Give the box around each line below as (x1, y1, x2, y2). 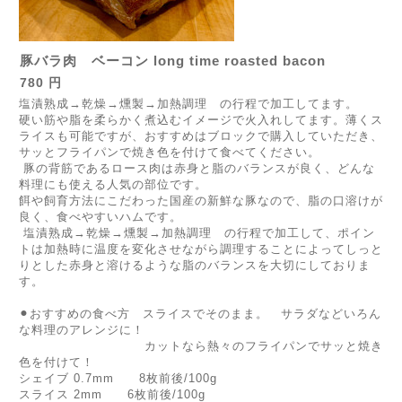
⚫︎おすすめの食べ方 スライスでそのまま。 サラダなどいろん (19, 307, 381, 320)
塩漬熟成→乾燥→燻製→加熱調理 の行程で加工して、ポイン (19, 226, 375, 240)
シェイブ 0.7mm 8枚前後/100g (19, 371, 217, 385)
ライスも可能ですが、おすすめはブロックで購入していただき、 (19, 129, 383, 143)
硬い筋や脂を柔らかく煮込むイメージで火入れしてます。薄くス (19, 113, 383, 127)
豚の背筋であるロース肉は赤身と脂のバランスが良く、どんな (19, 162, 375, 175)
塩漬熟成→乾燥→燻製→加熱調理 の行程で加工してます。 (19, 97, 358, 110)
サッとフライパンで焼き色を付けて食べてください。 (19, 145, 320, 159)
